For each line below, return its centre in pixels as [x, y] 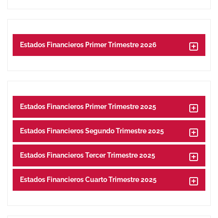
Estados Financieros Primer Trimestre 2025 [88, 107]
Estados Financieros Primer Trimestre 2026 [88, 45]
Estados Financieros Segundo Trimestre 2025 [92, 131]
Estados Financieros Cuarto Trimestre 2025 [88, 180]
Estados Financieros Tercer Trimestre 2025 [88, 155]
